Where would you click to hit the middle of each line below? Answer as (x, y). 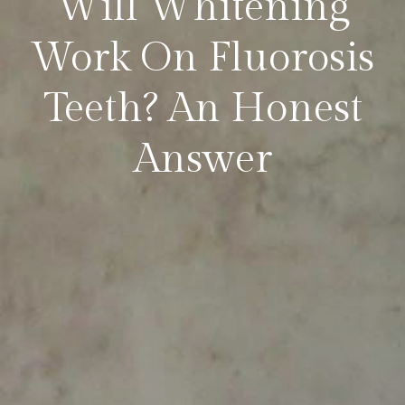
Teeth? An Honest (202, 108)
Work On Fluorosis (202, 58)
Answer (202, 159)
